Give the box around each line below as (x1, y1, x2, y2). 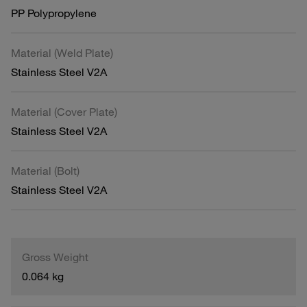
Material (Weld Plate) (11, 45, 113, 60)
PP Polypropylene (11, 5, 97, 20)
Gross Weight (22, 249, 88, 264)
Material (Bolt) (11, 163, 79, 177)
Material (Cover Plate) (11, 104, 117, 119)
